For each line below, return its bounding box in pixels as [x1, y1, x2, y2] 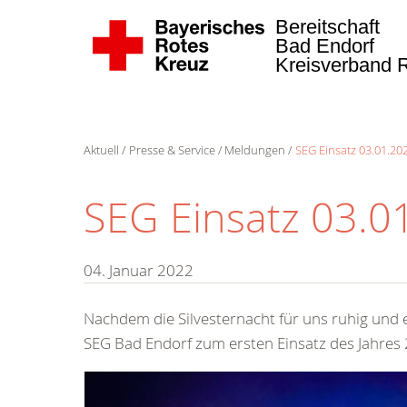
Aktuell [84, 142, 119, 158]
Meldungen [224, 142, 285, 158]
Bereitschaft [275, 15, 381, 38]
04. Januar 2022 [84, 260, 194, 281]
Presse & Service [128, 142, 215, 158]
